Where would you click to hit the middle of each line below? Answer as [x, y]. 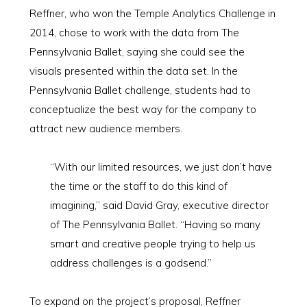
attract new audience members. [106, 128]
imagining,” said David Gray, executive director [159, 205]
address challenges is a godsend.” [131, 263]
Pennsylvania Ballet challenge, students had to [140, 90]
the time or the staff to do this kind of [138, 186]
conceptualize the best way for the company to [143, 109]
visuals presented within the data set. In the [133, 71]
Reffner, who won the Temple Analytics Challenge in [152, 13]
